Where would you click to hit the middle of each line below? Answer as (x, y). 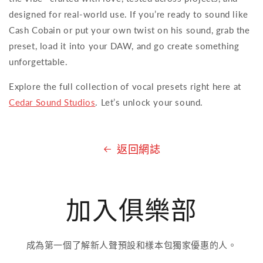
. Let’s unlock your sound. (149, 102)
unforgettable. (38, 62)
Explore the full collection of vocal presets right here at (125, 87)
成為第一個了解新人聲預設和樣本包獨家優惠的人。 (131, 245)
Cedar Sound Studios (52, 102)
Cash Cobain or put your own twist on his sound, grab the (129, 30)
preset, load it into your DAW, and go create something (124, 46)
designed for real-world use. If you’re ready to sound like (129, 14)
